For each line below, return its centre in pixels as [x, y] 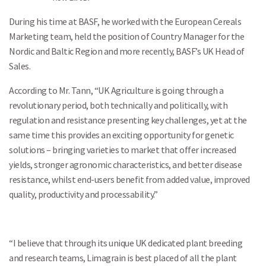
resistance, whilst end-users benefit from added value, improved [129, 179]
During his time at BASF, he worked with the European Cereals [125, 21]
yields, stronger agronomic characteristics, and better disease [125, 164]
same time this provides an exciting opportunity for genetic [121, 135]
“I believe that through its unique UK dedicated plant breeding [126, 243]
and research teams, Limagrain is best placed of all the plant [123, 258]
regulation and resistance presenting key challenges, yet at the [128, 120]
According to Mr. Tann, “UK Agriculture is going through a [116, 90]
